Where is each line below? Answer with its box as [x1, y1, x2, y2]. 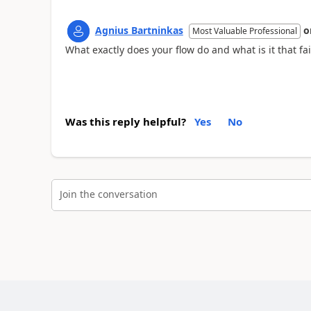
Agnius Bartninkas [94, 23, 183, 37]
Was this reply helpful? [65, 115, 186, 129]
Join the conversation [59, 187, 158, 201]
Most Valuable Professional [192, 24, 297, 37]
